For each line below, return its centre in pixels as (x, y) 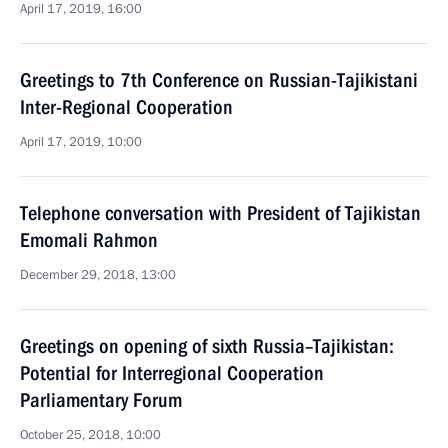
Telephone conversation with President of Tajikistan (220, 213)
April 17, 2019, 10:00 (81, 142)
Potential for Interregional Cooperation (172, 373)
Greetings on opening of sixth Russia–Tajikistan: (207, 346)
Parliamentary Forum (101, 400)
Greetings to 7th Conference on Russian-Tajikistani (219, 80)
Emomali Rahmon (89, 240)
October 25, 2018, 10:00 (90, 435)
